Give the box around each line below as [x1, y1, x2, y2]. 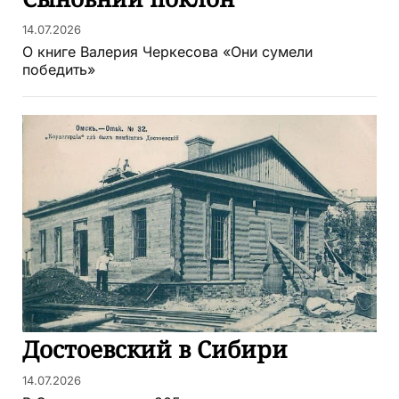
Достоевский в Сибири [22, 334, 288, 367]
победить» [22, 61, 95, 80]
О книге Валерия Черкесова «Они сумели [22, 44, 313, 62]
